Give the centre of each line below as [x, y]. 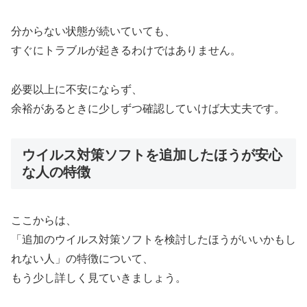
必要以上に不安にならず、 [77, 89]
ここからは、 [44, 220]
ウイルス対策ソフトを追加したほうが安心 [152, 155]
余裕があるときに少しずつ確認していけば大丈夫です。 [148, 108]
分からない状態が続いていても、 [93, 31]
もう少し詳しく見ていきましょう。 [99, 278]
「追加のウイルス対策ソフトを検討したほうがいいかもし [153, 239]
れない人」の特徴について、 [82, 258]
